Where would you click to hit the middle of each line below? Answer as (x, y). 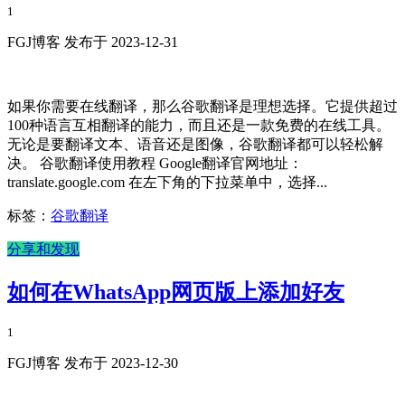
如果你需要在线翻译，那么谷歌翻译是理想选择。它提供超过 (202, 106)
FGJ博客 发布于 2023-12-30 (93, 363)
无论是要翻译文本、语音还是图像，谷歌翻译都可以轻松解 (195, 144)
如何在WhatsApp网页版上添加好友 (176, 292)
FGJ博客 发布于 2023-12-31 (93, 42)
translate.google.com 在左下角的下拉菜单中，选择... (167, 182)
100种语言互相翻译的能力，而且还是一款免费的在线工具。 (199, 125)
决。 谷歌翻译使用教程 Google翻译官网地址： (155, 163)
